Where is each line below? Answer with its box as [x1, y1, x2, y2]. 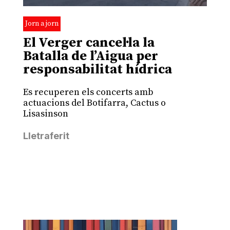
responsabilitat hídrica [23, 61, 172, 79]
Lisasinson [23, 108, 68, 120]
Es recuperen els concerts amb [23, 86, 154, 99]
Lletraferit [23, 130, 69, 142]
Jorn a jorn [25, 19, 59, 29]
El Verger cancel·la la [23, 34, 155, 52]
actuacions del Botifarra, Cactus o [23, 97, 166, 109]
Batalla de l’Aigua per [23, 48, 158, 65]
